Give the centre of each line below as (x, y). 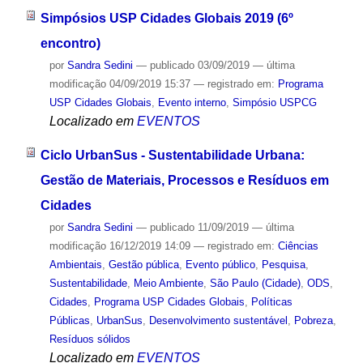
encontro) (70, 43)
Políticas (271, 302)
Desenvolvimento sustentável (218, 321)
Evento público (220, 265)
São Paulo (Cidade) (255, 284)
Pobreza (313, 321)
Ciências (298, 246)
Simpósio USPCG (274, 102)
